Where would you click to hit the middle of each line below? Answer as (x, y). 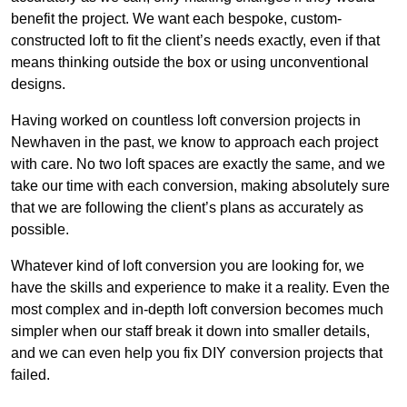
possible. (40, 230)
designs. (38, 84)
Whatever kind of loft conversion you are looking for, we (188, 266)
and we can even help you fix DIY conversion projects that (197, 353)
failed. (30, 375)
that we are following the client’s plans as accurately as (187, 208)
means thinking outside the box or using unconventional (190, 63)
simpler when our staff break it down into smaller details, (190, 332)
